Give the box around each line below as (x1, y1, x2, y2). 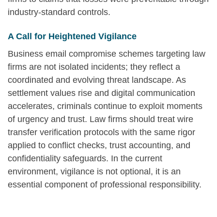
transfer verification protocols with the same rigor (8, 127, 195, 137)
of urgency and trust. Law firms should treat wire (8, 114, 193, 124)
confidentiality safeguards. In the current (8, 153, 162, 163)
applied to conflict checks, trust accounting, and (8, 140, 190, 150)
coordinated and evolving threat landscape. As (8, 75, 186, 85)
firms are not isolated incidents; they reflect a (8, 62, 180, 72)
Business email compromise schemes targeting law (8, 48, 205, 59)
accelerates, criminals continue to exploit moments (8, 101, 202, 111)
